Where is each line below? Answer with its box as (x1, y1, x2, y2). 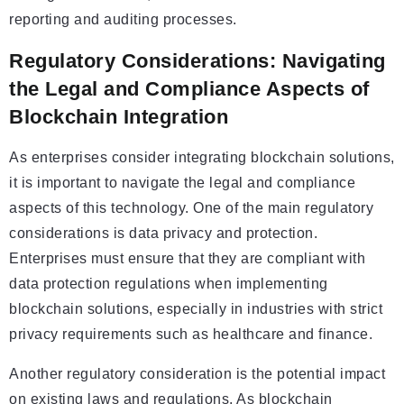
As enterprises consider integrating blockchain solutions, (9, 150, 395, 166)
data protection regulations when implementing (9, 276, 328, 292)
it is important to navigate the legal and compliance (9, 175, 355, 191)
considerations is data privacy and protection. (9, 225, 317, 242)
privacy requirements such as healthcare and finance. (9, 326, 372, 343)
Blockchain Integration (9, 106, 228, 129)
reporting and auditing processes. (9, 12, 237, 28)
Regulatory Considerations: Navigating (9, 50, 386, 73)
